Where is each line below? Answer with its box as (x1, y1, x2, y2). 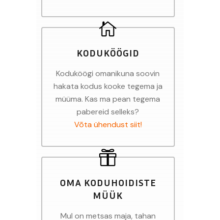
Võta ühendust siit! (74, 119, 142, 130)
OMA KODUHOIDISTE (59, 176, 156, 188)
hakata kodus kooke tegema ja (53, 81, 163, 91)
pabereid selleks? (77, 106, 139, 117)
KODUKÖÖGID (76, 46, 139, 58)
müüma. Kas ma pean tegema (55, 93, 161, 104)
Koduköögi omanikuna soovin (56, 68, 160, 79)
